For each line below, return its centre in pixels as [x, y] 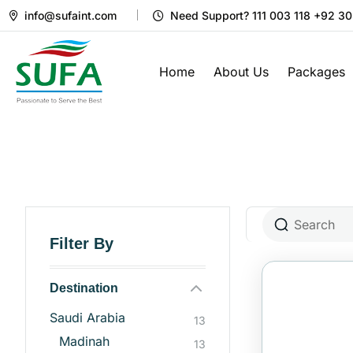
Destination [84, 288]
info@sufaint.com [71, 15]
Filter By [82, 243]
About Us [241, 71]
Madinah [84, 342]
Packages [316, 71]
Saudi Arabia [87, 318]
